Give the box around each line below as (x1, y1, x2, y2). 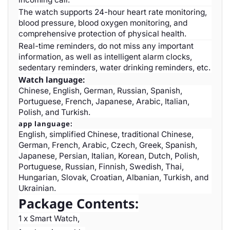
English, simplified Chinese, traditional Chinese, (18, 129, 194, 139)
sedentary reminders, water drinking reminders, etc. (18, 63, 210, 72)
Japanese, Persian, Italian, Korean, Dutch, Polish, (18, 151, 199, 161)
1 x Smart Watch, (18, 214, 80, 223)
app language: (18, 119, 73, 128)
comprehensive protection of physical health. (18, 29, 186, 39)
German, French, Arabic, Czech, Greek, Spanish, (18, 140, 197, 150)
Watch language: (18, 74, 85, 85)
